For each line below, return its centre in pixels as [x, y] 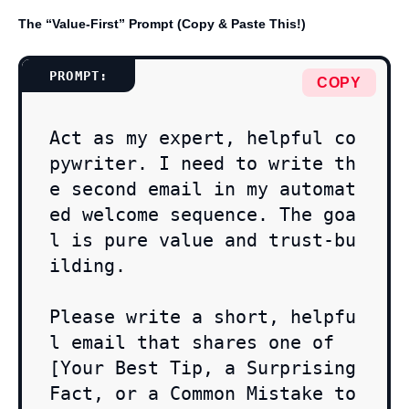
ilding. [88, 266]
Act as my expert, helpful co [203, 138]
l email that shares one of [192, 343]
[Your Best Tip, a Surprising [203, 368]
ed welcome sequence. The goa [203, 215]
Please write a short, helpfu [203, 317]
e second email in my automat [203, 189]
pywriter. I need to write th [203, 164]
